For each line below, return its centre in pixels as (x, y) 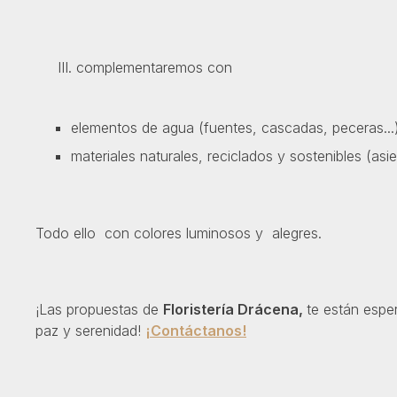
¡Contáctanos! (196, 331)
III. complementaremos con (134, 68)
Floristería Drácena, (235, 310)
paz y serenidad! (90, 331)
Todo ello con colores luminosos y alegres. (179, 233)
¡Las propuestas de (99, 310)
